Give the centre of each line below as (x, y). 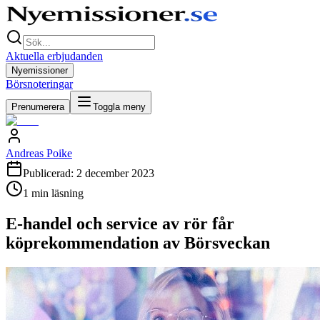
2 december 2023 (115, 173)
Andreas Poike (39, 153)
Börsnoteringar (39, 84)
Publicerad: (50, 173)
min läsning (56, 193)
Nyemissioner (40, 70)
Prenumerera (38, 107)
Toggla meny (119, 107)
